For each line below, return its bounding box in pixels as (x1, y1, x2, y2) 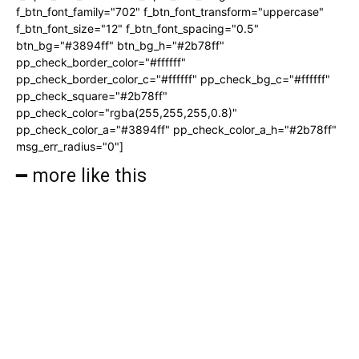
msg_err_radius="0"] (16, 139, 123, 153)
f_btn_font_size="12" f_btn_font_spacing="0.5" (16, 21, 259, 35)
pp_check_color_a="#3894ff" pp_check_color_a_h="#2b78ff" (16, 122, 337, 136)
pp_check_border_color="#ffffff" (16, 54, 186, 69)
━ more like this (16, 164, 147, 187)
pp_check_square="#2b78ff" (16, 88, 167, 103)
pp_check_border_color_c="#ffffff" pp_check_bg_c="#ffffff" (16, 71, 330, 86)
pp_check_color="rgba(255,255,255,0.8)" (16, 105, 237, 119)
